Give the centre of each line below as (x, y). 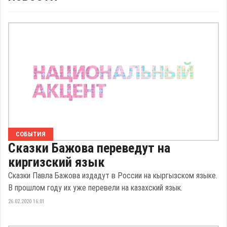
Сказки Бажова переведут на (89, 148)
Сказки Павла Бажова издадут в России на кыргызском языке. (113, 175)
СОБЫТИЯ (31, 134)
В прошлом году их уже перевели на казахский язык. (95, 187)
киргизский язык (56, 162)
